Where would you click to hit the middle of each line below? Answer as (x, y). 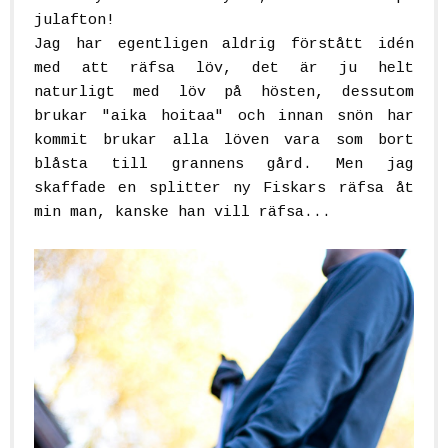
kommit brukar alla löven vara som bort (224, 140)
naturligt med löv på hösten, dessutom (224, 92)
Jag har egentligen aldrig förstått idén (224, 44)
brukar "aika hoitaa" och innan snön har (224, 116)
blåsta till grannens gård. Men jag (224, 164)
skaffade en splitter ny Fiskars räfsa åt (224, 188)
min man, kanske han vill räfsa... (182, 212)
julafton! (74, 20)
